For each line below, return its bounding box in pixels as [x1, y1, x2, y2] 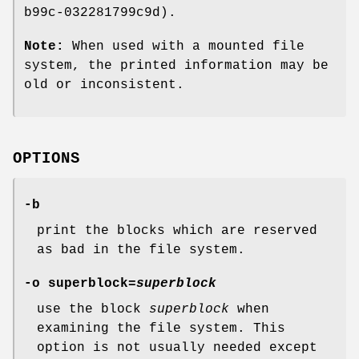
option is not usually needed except [37, 341, 317, 356]
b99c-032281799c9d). [24, 5, 176, 20]
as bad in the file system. [37, 243, 245, 258]
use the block [37, 302, 149, 317]
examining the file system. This [37, 321, 285, 337]
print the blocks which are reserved [37, 224, 317, 239]
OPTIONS [13, 150, 80, 168]
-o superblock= [24, 276, 136, 292]
